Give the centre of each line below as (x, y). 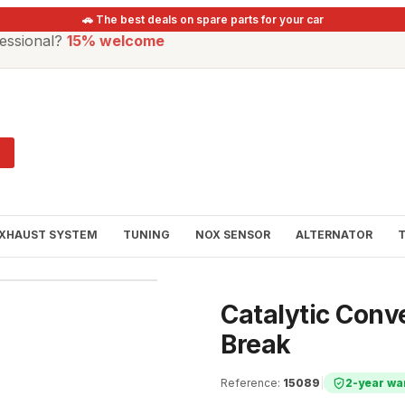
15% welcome (116, 41)
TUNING (146, 235)
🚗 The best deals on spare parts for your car (202, 19)
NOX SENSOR (233, 235)
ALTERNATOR (334, 235)
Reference (249, 383)
